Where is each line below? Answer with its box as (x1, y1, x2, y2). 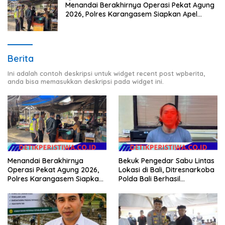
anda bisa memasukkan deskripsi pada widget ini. (8, 77, 164, 86)
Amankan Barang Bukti (119, 183, 196, 192)
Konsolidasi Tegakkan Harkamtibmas (65, 19, 191, 28)
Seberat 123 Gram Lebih (119, 192, 198, 201)
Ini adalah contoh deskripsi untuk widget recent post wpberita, (8, 69, 205, 78)
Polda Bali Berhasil (119, 174, 180, 183)
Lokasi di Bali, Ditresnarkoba (119, 165, 214, 174)
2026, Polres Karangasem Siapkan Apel (65, 10, 197, 19)
